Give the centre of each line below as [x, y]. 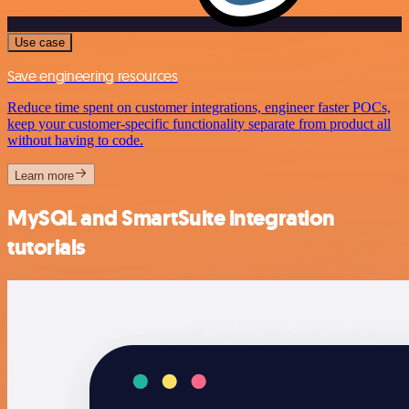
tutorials [47, 247]
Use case [40, 42]
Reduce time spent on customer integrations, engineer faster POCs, [199, 107]
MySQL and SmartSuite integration [171, 218]
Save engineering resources [93, 75]
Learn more [44, 175]
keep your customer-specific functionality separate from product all [199, 123]
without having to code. [75, 140]
